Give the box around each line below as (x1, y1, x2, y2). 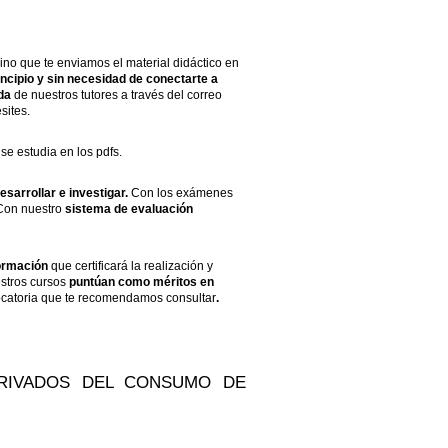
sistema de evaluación (65, 202, 193, 217)
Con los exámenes (128, 186, 233, 201)
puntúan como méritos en (69, 275, 214, 290)
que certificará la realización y (48, 259, 213, 274)
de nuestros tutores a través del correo (11, 88, 222, 103)
